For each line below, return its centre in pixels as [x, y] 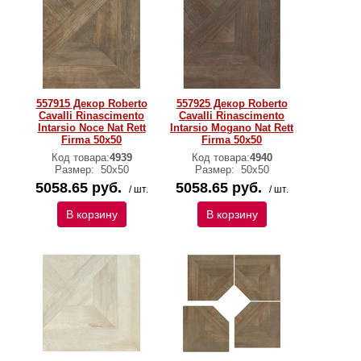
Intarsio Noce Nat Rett [91, 128]
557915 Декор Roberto [91, 104]
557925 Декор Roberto [232, 104]
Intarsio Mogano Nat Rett [232, 128]
